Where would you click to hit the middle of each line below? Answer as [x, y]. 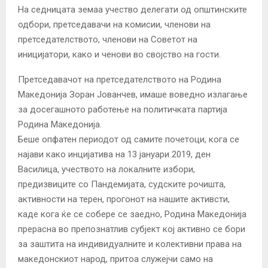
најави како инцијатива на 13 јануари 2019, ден [114, 154]
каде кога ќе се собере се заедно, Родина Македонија [132, 214]
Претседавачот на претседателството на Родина [120, 79]
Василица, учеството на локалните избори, [106, 169]
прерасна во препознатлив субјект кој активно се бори [132, 229]
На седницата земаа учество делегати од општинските [133, 9]
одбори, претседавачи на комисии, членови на [114, 24]
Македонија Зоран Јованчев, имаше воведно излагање [133, 94]
